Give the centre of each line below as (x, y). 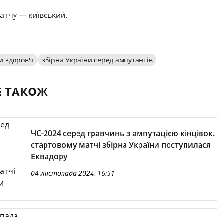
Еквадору (49, 156)
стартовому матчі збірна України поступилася (121, 145)
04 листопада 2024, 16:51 (73, 173)
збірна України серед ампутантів (97, 60)
